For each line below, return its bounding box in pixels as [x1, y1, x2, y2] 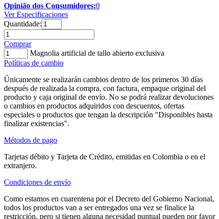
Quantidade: [4, 19, 42, 28]
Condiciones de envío [4, 177, 71, 186]
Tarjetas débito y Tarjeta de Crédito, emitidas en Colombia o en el [4, 152, 205, 161]
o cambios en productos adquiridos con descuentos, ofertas [4, 101, 184, 110]
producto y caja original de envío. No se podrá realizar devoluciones [4, 92, 214, 101]
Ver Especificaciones [4, 10, 68, 19]
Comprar [4, 39, 31, 48]
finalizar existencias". [4, 119, 69, 128]
